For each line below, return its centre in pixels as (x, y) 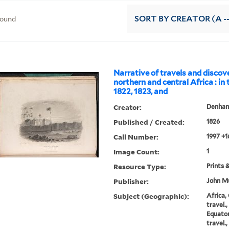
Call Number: (136, 137)
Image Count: (137, 152)
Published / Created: (149, 122)
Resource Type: (140, 167)
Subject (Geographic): (152, 196)
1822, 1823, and (141, 92)
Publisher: (131, 181)
